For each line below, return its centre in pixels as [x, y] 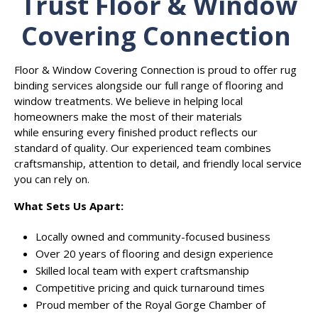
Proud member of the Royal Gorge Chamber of [150, 305]
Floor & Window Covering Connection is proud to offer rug [155, 70]
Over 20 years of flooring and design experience [156, 254]
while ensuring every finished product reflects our [136, 132]
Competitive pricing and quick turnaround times [152, 288]
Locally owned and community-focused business [154, 237]
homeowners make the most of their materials [128, 117]
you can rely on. [53, 179]
